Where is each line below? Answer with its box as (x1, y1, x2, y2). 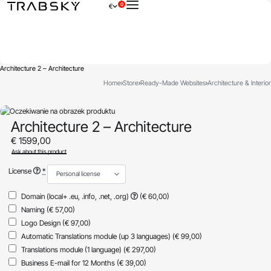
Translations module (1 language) (19, 244, 123, 254)
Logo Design (19, 218, 62, 227)
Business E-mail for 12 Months (19, 258, 117, 267)
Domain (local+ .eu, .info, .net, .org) (21, 191, 131, 201)
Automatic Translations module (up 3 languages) (19, 231, 172, 241)
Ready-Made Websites (140, 78, 206, 87)
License (8, 166, 34, 175)
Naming (19, 204, 47, 214)
